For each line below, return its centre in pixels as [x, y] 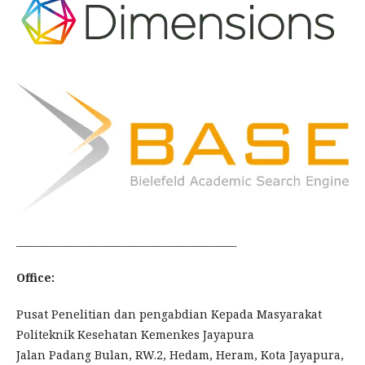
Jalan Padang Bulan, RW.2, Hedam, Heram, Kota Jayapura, [180, 354]
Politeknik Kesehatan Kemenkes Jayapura [135, 334]
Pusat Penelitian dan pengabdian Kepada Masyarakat [169, 314]
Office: [35, 277]
